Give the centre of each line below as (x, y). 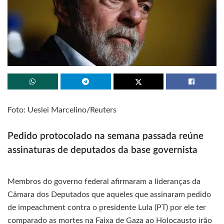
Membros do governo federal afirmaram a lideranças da (104, 182)
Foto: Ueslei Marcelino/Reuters (62, 110)
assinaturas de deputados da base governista (102, 150)
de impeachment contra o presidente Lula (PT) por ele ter (107, 208)
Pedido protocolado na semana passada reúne (105, 136)
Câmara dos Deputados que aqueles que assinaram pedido (109, 195)
